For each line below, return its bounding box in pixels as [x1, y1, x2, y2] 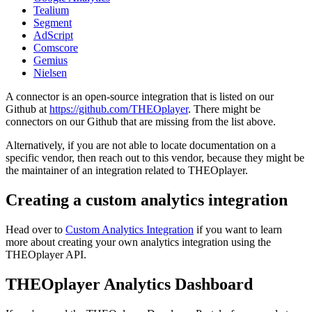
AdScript [33, 29, 73, 41]
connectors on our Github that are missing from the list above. [6, 115, 276, 127]
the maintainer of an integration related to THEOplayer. [6, 164, 248, 176]
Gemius [33, 54, 68, 66]
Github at [6, 102, 49, 115]
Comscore [33, 41, 78, 54]
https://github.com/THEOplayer [49, 102, 188, 115]
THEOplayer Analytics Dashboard [6, 274, 253, 293]
